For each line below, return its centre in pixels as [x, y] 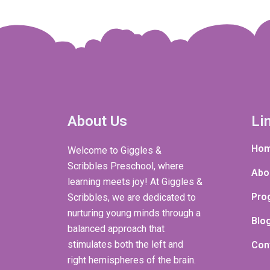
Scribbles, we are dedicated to [132, 198]
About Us [97, 121]
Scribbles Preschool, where [126, 166]
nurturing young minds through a [134, 213]
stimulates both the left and [125, 245]
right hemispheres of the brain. [132, 260]
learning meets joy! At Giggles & [135, 182]
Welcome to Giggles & [115, 151]
